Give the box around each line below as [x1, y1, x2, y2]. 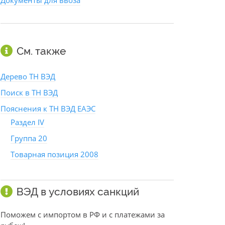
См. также [17, 45, 66, 58]
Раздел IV [11, 117, 44, 128]
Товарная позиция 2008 [11, 149, 98, 160]
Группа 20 [11, 133, 47, 144]
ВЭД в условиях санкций [17, 185, 139, 198]
